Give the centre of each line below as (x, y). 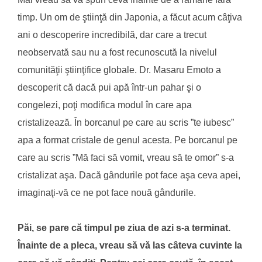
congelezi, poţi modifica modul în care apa (105, 105)
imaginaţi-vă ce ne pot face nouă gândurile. (107, 192)
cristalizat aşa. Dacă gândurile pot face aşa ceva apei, (129, 175)
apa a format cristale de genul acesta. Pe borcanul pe (127, 140)
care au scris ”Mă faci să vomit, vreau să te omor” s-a (126, 157)
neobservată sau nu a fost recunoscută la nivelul (117, 52)
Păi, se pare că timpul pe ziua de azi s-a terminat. (124, 227)
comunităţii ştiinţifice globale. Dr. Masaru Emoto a (119, 70)
